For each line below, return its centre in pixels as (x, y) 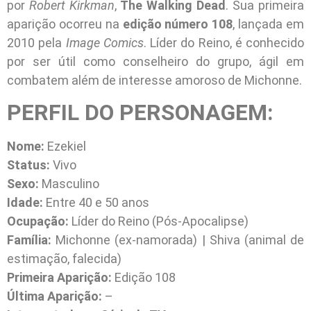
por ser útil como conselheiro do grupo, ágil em (155, 61)
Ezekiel (65, 146)
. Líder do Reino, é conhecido (224, 42)
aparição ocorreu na (63, 24)
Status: (28, 165)
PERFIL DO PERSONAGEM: (140, 113)
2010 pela (35, 42)
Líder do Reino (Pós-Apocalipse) (160, 221)
